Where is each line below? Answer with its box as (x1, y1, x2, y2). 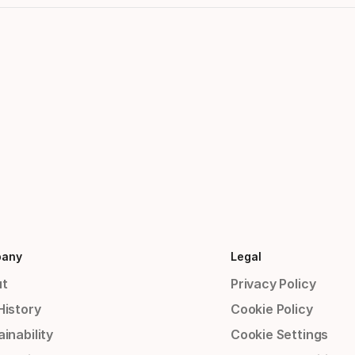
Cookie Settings (230, 326, 329, 343)
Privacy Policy (230, 276, 316, 292)
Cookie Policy (230, 301, 313, 318)
